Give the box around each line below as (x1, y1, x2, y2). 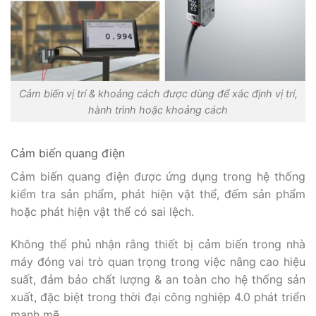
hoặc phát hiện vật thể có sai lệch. (11, 204, 194, 219)
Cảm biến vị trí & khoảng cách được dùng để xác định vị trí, (18, 87, 298, 100)
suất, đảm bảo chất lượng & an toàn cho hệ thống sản (11, 272, 305, 286)
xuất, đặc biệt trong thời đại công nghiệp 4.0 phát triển (11, 289, 305, 304)
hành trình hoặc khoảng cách (88, 104, 228, 116)
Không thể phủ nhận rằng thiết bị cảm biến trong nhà (11, 236, 305, 251)
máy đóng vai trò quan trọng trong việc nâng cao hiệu (11, 254, 305, 269)
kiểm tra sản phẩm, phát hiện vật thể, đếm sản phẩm (11, 186, 305, 201)
